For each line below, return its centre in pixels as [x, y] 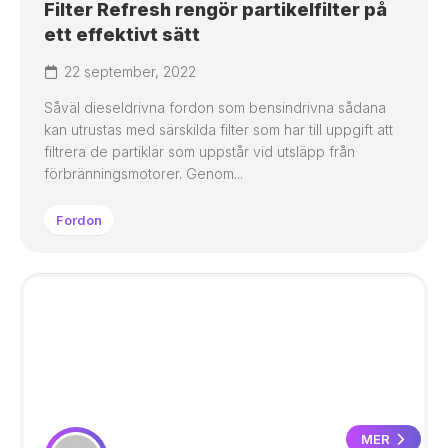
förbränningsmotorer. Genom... [143, 173]
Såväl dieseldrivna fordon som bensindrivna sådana [215, 107]
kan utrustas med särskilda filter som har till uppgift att [218, 129]
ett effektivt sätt [122, 34]
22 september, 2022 [130, 71]
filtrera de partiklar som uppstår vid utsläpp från [199, 151]
